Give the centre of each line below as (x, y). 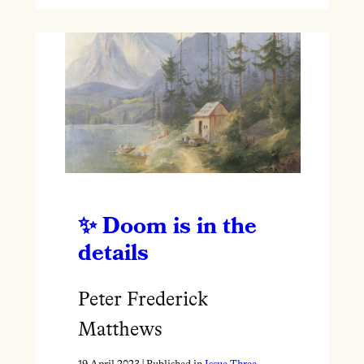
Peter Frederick (143, 300)
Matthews (119, 330)
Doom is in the (179, 226)
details (113, 253)
